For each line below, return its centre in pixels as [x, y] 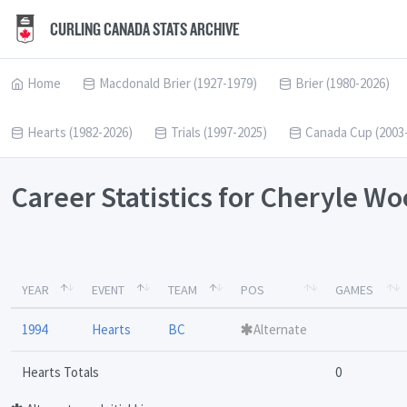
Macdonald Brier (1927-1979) [178, 83]
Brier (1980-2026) [342, 83]
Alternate [280, 330]
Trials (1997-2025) [219, 132]
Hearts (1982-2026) [80, 132]
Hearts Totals [60, 372]
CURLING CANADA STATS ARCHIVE [144, 29]
